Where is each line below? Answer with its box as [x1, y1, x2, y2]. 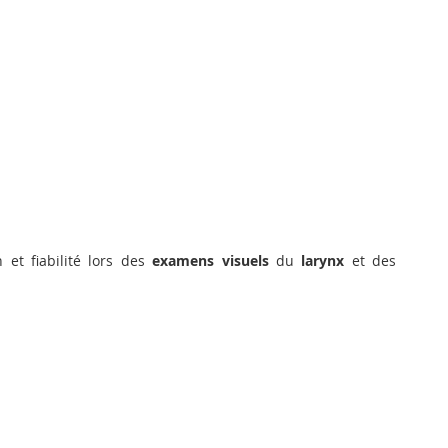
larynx [301, 250, 345, 270]
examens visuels [152, 250, 269, 270]
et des [344, 250, 396, 270]
